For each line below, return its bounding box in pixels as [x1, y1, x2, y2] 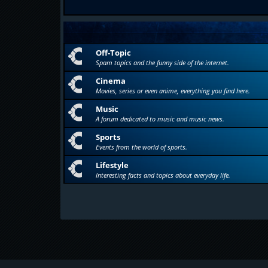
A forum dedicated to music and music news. [95, 114, 224, 123]
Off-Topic [95, 47, 131, 58]
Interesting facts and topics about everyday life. [95, 170, 230, 179]
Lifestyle [95, 160, 129, 170]
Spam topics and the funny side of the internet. [95, 58, 229, 67]
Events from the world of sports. [95, 142, 187, 151]
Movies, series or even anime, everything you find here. [95, 86, 250, 95]
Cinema [95, 75, 126, 86]
